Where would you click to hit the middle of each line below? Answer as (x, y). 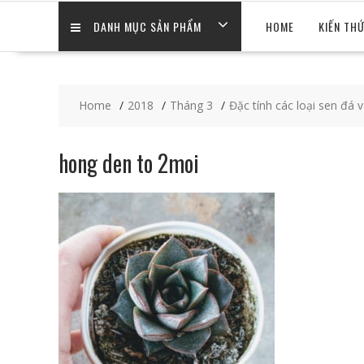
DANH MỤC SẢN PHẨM (147, 27)
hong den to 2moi (129, 163)
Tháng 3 (191, 106)
